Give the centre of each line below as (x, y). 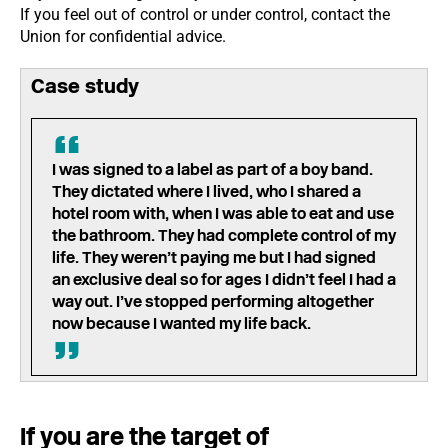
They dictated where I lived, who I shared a (206, 191)
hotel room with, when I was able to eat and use (223, 213)
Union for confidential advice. (125, 36)
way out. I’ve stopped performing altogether (213, 301)
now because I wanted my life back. (181, 323)
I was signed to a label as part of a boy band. (212, 169)
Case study (87, 86)
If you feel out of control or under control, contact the (205, 14)
